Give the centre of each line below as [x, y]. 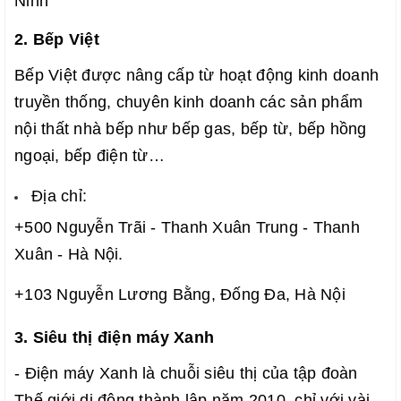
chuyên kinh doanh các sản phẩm [239, 102]
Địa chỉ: [59, 196]
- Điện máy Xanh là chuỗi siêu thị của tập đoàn [186, 374]
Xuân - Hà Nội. [69, 255]
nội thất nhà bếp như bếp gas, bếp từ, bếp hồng [191, 128]
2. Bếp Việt [57, 39]
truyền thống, [65, 102]
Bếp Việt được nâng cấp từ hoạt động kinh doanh [197, 75]
